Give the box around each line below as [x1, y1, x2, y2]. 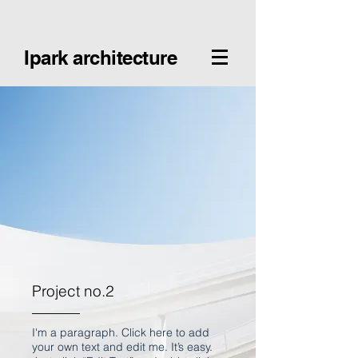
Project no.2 [32, 281, 114, 300]
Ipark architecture [24, 46, 177, 69]
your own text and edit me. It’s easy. [32, 340, 213, 354]
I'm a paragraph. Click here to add [32, 325, 209, 340]
